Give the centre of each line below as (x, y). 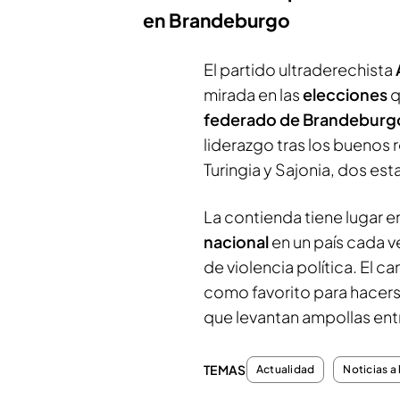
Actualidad (286, 369)
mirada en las (253, 94)
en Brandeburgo (217, 20)
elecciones (346, 94)
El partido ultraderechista (298, 69)
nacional (237, 242)
